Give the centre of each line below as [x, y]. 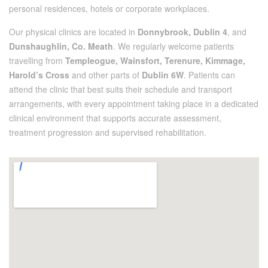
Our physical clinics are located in [73, 31]
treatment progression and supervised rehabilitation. [108, 132]
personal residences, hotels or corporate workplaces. [110, 8]
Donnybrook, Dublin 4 [182, 31]
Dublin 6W [163, 74]
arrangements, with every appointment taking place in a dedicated [134, 103]
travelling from [37, 60]
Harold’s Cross [39, 74]
